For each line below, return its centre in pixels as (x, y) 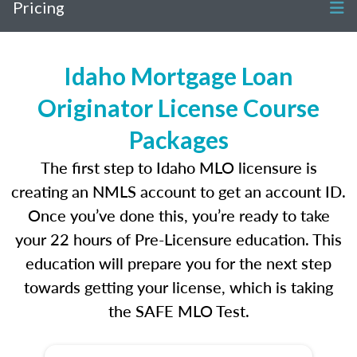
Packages (178, 139)
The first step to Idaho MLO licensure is (178, 167)
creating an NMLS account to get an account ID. (178, 191)
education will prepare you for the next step (178, 263)
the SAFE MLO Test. (178, 311)
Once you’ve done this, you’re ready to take (178, 215)
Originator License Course (178, 108)
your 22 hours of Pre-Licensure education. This (178, 239)
